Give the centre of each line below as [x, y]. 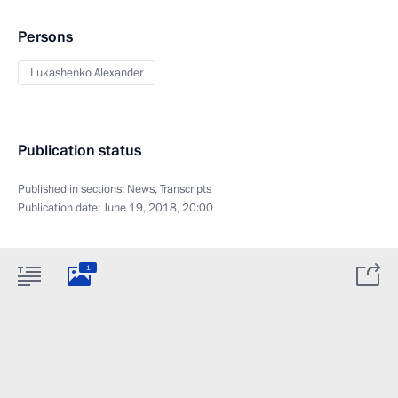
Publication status [80, 151]
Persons [45, 37]
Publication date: [60, 208]
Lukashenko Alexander [87, 73]
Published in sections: [72, 189]
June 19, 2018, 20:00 [158, 208]
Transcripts [186, 189]
